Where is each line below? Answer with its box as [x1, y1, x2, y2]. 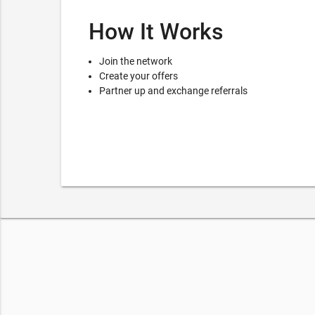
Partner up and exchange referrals [99, 84, 247, 96]
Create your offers [99, 70, 178, 82]
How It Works [89, 18, 224, 45]
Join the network [99, 55, 172, 67]
